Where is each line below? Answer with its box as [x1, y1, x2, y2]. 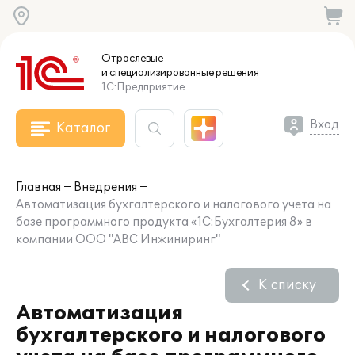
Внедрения [74, 181, 137, 194]
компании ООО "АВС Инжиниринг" [16, 233, 220, 246]
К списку [258, 277, 316, 293]
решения [214, 67, 259, 79]
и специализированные [101, 67, 214, 79]
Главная [16, 181, 61, 194]
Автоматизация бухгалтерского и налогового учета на [16, 198, 331, 212]
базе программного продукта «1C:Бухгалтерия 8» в [16, 216, 312, 229]
